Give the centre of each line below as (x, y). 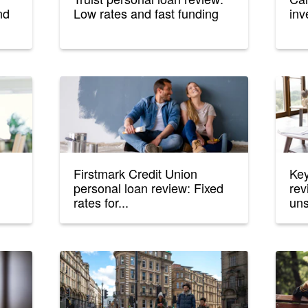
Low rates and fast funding (146, 13)
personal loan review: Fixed (149, 188)
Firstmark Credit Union (136, 174)
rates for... (101, 202)
